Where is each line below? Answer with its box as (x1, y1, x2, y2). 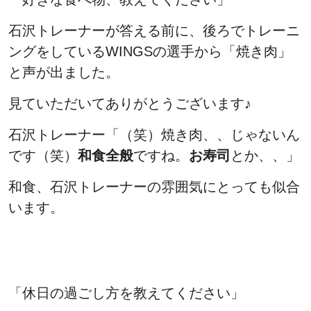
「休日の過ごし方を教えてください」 (8, 285, 244, 301)
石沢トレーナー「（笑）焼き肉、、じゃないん (8, 126, 300, 142)
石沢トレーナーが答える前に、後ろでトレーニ (8, 22, 300, 38)
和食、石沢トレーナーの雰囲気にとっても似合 (8, 178, 300, 194)
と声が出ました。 (8, 64, 119, 80)
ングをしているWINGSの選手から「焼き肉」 (8, 43, 292, 59)
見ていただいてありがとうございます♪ (8, 95, 251, 111)
